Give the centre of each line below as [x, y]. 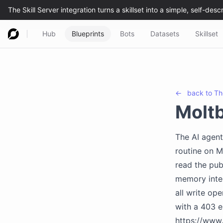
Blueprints [88, 34]
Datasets [165, 34]
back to [201, 93]
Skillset [207, 34]
